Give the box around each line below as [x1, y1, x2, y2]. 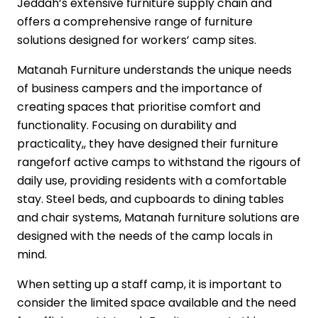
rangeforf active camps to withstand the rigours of [17, 154, 301, 171]
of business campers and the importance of [17, 80, 263, 97]
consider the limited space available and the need [17, 295, 296, 312]
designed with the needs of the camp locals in [17, 228, 273, 245]
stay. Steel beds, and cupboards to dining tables [17, 191, 284, 208]
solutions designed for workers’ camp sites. [17, 32, 256, 49]
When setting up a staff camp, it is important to [17, 276, 282, 293]
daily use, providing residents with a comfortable [17, 172, 287, 190]
